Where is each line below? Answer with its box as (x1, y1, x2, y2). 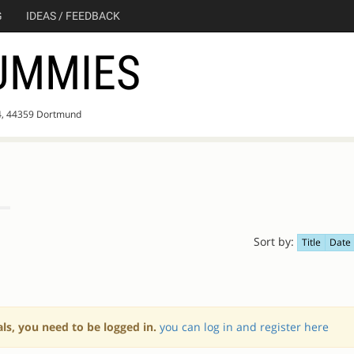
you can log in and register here (160, 319, 329, 335)
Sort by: (253, 234, 294, 249)
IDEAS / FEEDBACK (26, 9, 120, 22)
